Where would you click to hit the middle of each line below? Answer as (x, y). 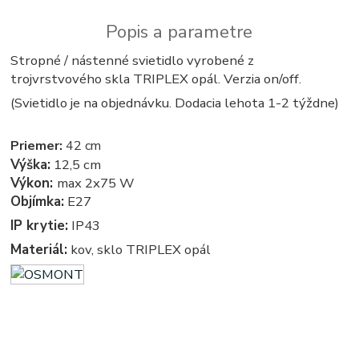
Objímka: (38, 201)
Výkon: (34, 183)
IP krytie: (40, 225)
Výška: (31, 164)
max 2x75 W (96, 183)
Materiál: (39, 249)
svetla (20, 323)
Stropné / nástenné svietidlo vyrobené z (133, 60)
